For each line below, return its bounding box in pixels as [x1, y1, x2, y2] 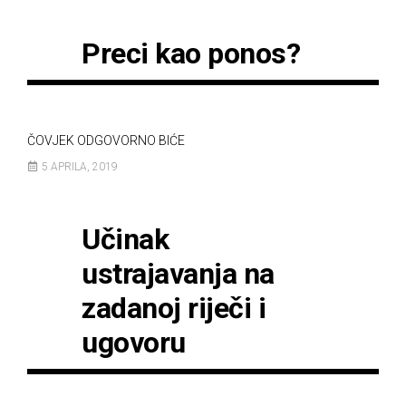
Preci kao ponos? [82, 36, 300, 71]
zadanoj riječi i [82, 291, 266, 325]
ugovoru [82, 325, 186, 360]
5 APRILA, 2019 [42, 160, 118, 173]
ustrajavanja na [82, 256, 275, 291]
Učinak [82, 222, 169, 256]
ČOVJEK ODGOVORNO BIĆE [27, 133, 185, 148]
